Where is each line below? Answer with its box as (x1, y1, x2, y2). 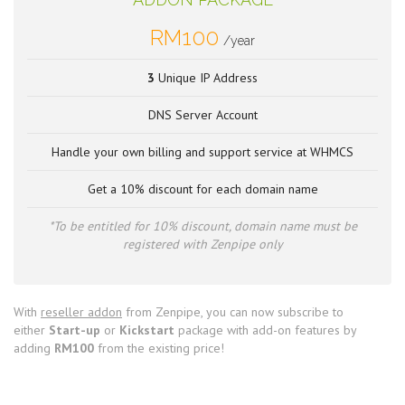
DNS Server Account (147, 107, 258, 123)
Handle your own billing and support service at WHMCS (52, 144, 353, 160)
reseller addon (41, 304, 122, 320)
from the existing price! (98, 340, 224, 356)
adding (14, 340, 54, 356)
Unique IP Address (155, 70, 258, 86)
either (14, 322, 49, 338)
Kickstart (119, 322, 178, 338)
